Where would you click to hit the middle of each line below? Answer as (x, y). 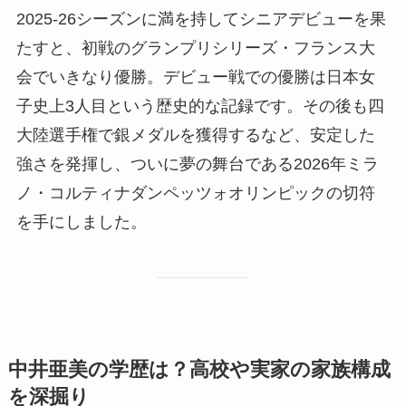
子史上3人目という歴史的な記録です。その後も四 (200, 106)
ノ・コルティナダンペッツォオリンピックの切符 (195, 193)
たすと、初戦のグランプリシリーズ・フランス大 (195, 48)
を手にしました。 (81, 222)
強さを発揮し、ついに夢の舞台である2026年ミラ (197, 164)
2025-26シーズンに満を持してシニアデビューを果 (201, 19)
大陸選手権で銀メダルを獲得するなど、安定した (195, 135)
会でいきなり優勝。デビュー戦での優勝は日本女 (195, 77)
